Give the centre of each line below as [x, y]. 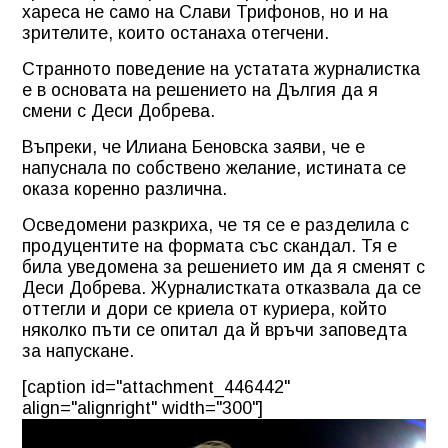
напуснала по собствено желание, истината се [214, 167]
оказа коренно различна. [124, 188]
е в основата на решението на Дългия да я [200, 89]
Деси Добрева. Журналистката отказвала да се [221, 287]
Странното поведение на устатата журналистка [221, 68]
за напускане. [78, 350]
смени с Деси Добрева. [118, 110]
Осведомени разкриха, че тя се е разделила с [215, 224]
